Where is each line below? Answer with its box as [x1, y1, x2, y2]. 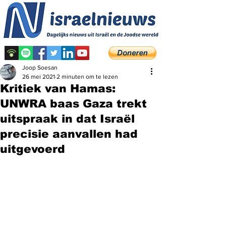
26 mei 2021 [22, 73, 55, 80]
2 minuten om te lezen [56, 73, 118, 80]
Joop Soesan [22, 64, 58, 71]
